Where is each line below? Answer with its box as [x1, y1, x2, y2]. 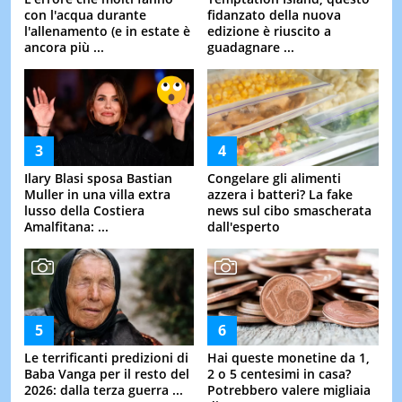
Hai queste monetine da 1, [207, 348, 370, 366]
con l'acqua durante [23, 5, 146, 23]
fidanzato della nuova [207, 5, 341, 23]
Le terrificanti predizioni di [23, 348, 188, 366]
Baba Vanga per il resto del [23, 364, 189, 382]
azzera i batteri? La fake [207, 185, 353, 203]
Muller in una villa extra [23, 185, 170, 203]
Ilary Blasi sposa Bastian [23, 169, 172, 187]
